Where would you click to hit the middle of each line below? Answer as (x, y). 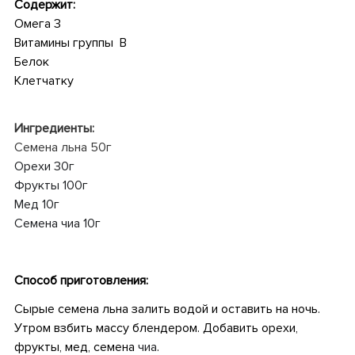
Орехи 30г (44, 167)
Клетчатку (44, 81)
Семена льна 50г (63, 148)
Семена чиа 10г (57, 224)
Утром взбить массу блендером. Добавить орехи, (156, 328)
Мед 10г (36, 205)
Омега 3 (37, 24)
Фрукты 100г (51, 186)
